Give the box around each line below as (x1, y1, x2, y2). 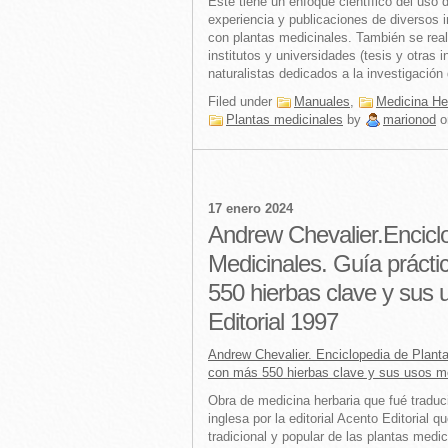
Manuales (294, 94, 350, 109)
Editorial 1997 (208, 308, 338, 335)
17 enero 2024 (208, 201, 293, 216)
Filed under (208, 94, 276, 109)
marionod (383, 112, 436, 127)
